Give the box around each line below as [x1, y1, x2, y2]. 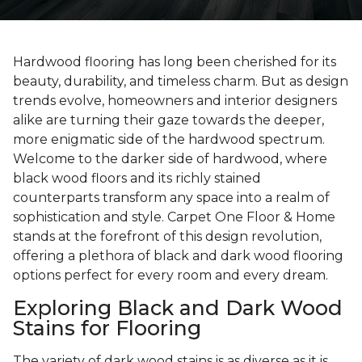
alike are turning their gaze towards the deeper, [13, 112, 324, 128]
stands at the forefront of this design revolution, [13, 229, 322, 245]
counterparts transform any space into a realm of [13, 190, 330, 206]
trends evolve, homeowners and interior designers [13, 93, 337, 109]
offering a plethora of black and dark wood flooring [13, 248, 343, 264]
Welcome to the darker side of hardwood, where [13, 151, 327, 167]
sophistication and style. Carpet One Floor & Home [13, 209, 335, 225]
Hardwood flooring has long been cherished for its [13, 54, 336, 70]
